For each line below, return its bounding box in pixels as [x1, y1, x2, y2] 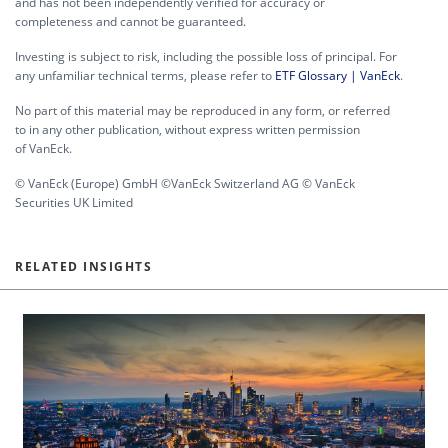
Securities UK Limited [15, 194, 133, 211]
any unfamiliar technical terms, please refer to [15, 67, 275, 84]
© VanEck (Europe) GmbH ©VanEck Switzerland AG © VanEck [15, 175, 355, 192]
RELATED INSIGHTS [15, 258, 152, 275]
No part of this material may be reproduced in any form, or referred [15, 102, 390, 119]
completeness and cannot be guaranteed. [15, 13, 246, 30]
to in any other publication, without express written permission [15, 121, 360, 138]
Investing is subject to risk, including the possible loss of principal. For [15, 48, 397, 65]
